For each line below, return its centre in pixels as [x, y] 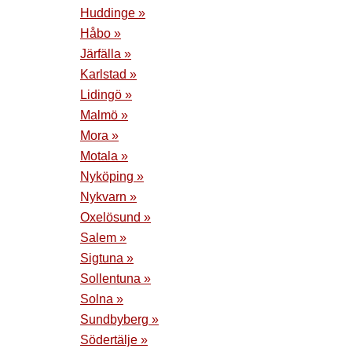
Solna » [102, 299]
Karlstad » [108, 74]
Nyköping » [112, 176]
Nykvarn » [108, 196]
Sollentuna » [115, 278]
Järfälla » [106, 53]
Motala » [104, 156]
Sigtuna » [107, 258]
